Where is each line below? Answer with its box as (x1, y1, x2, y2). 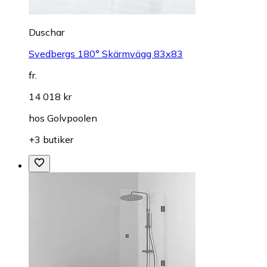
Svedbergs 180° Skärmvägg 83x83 (29, 47, 183, 60)
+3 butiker (29, 133, 73, 145)
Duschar (29, 26, 64, 38)
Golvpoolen (47, 111, 97, 124)
